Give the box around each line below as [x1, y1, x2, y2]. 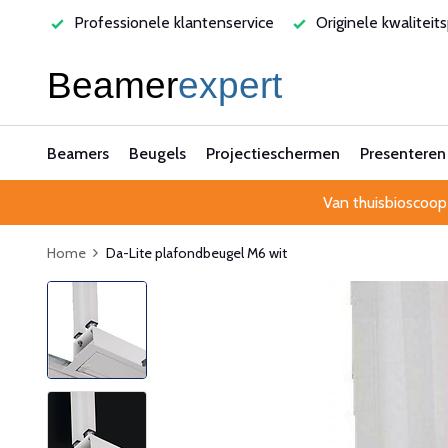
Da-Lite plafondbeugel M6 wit [106, 244, 287, 262]
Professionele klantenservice [70, 13, 274, 32]
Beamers [47, 144, 109, 163]
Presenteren [360, 144, 446, 163]
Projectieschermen [206, 144, 340, 163]
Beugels [129, 144, 186, 163]
